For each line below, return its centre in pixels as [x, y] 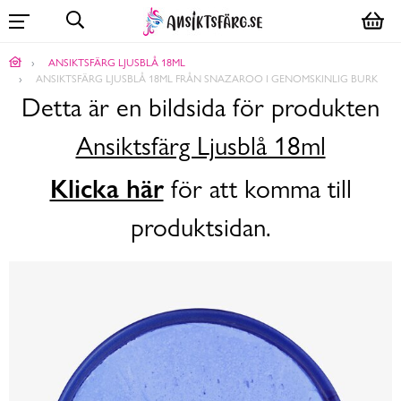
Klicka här [107, 189]
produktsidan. [200, 228]
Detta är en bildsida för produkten [200, 108]
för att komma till [257, 190]
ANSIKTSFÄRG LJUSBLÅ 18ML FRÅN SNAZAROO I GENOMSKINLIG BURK [207, 78]
